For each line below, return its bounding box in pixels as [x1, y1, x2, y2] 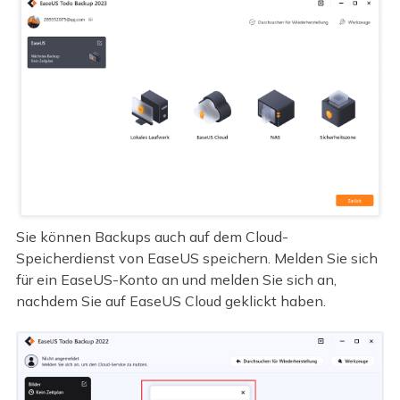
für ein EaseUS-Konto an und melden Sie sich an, [15, 270, 337, 288]
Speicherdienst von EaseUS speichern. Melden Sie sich [15, 248, 378, 267]
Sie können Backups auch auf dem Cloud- [15, 227, 288, 246]
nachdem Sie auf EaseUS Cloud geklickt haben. [15, 291, 326, 310]
